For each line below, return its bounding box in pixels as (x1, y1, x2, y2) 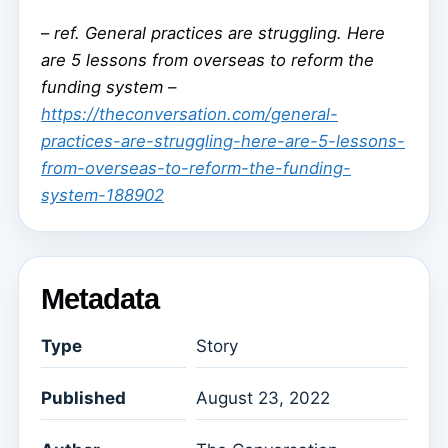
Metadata (41, 282, 159, 315)
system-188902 (41, 184, 164, 205)
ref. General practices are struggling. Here (54, 22, 385, 43)
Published (41, 388, 126, 409)
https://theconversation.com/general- (41, 103, 338, 124)
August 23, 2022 (196, 388, 330, 409)
